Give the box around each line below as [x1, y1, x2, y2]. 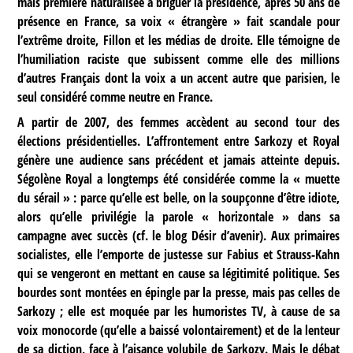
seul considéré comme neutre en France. [17, 87, 214, 106]
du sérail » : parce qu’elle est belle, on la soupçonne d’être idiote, [17, 189, 340, 207]
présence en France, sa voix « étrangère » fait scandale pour [17, 12, 340, 30]
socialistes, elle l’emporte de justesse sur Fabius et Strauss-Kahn [17, 246, 340, 264]
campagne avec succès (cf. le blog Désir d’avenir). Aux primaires [17, 227, 340, 245]
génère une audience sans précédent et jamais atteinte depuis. [17, 151, 340, 169]
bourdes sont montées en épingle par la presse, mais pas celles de [17, 284, 340, 302]
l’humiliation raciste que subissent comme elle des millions [17, 50, 340, 68]
